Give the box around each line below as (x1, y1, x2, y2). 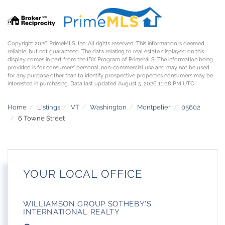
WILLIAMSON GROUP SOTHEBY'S (23, 199, 152, 209)
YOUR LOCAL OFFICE (23, 167, 142, 181)
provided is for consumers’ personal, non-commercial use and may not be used (8, 64, 209, 71)
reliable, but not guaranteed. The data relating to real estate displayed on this (8, 48, 204, 55)
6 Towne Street (18, 114, 65, 122)
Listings (37, 103, 60, 111)
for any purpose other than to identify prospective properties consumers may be (8, 72, 213, 79)
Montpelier (137, 103, 171, 111)
